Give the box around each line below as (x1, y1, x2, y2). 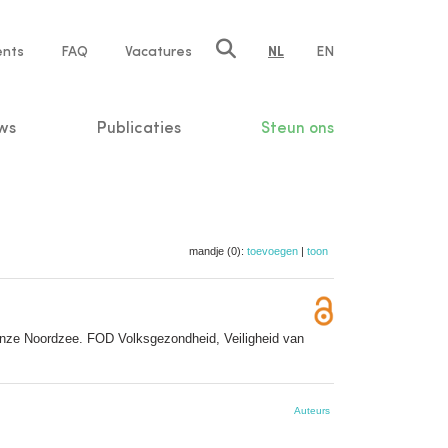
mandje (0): (189, 244, 247, 257)
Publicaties (96, 120, 181, 137)
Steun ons (260, 120, 334, 137)
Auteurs (294, 404, 330, 416)
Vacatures (125, 45, 192, 59)
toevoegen (247, 244, 298, 257)
